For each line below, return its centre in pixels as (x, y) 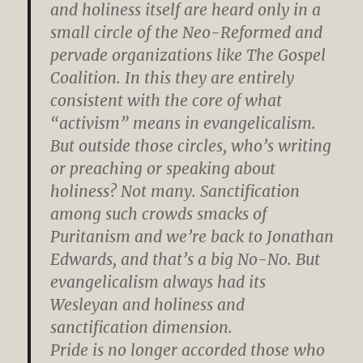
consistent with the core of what (167, 100)
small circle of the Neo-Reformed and (187, 32)
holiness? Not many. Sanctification (175, 191)
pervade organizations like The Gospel (188, 55)
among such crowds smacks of (159, 214)
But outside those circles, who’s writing (191, 145)
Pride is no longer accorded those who (188, 350)
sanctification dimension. (142, 327)
